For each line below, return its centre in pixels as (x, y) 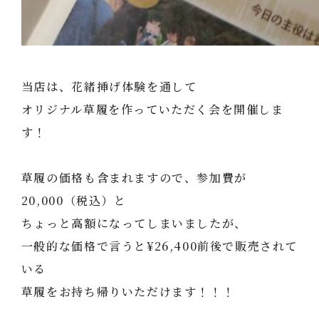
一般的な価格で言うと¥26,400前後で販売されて (159, 246)
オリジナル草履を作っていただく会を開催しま (152, 109)
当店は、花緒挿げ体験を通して (109, 87)
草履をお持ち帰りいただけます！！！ (128, 292)
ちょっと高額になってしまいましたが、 (134, 223)
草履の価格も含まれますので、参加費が (134, 178)
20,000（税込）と (74, 200)
